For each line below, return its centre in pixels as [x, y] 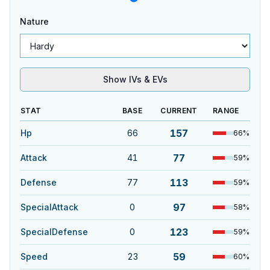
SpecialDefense [54, 232]
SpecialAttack [49, 207]
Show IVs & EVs [135, 79]
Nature [34, 21]
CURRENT [179, 111]
